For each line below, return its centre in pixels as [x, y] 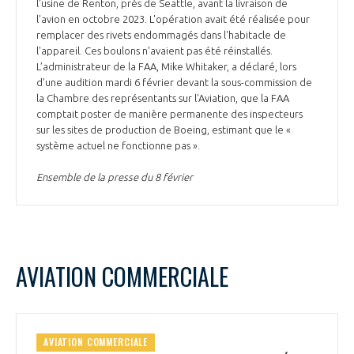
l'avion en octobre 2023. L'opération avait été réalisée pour [173, 19]
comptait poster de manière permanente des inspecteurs [169, 113]
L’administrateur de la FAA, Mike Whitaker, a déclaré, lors [166, 66]
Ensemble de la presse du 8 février [115, 177]
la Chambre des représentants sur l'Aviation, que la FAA [163, 98]
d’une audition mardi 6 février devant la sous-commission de [174, 82]
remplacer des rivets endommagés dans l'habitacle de [161, 34]
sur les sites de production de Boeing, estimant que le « [164, 129]
